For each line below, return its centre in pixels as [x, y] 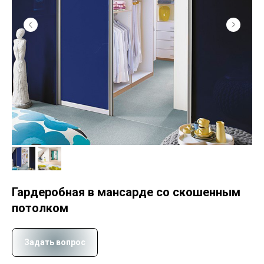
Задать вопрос [55, 242]
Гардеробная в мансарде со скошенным [126, 192]
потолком [40, 208]
